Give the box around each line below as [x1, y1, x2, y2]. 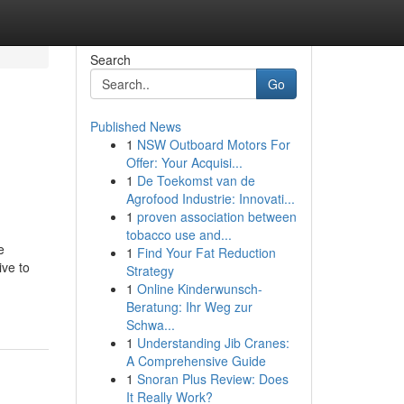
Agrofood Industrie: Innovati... [125, 189, 295, 207]
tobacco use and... [125, 225, 232, 243]
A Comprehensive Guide [125, 352, 266, 370]
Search [89, 50, 131, 69]
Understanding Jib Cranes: [136, 334, 289, 352]
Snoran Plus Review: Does [136, 370, 289, 388]
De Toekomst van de [136, 171, 255, 189]
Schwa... [125, 316, 175, 334]
